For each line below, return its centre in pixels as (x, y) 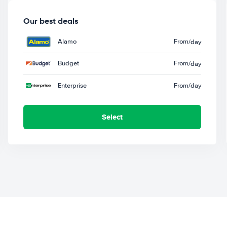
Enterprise (72, 85)
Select (112, 117)
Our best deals (50, 21)
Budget (68, 64)
